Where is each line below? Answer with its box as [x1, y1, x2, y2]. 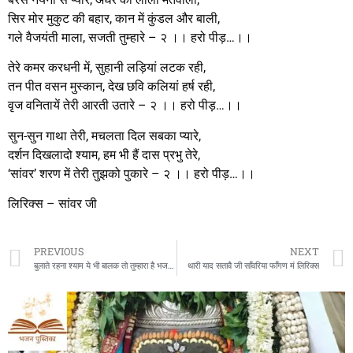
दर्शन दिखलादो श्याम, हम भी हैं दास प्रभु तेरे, [8, 147, 200, 162]
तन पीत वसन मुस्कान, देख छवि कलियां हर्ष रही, [8, 79, 215, 95]
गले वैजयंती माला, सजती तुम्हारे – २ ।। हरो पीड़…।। [8, 29, 252, 45]
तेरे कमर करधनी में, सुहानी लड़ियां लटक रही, [8, 60, 206, 76]
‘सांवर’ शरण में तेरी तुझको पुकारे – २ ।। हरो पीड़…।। [8, 165, 255, 181]
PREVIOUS [34, 245, 84, 258]
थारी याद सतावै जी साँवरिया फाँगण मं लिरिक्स [188, 259, 319, 272]
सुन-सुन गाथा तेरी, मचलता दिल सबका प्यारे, [8, 128, 201, 143]
